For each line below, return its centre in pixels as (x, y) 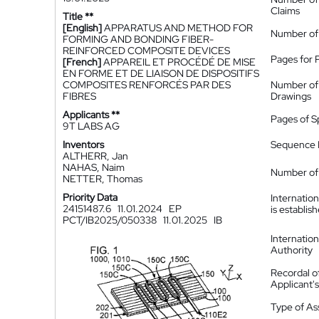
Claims (285, 11)
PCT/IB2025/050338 (112, 220)
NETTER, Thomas (103, 179)
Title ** (78, 16)
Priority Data (90, 197)
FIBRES (79, 96)
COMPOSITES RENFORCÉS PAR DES (147, 85)
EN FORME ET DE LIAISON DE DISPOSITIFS (161, 73)
